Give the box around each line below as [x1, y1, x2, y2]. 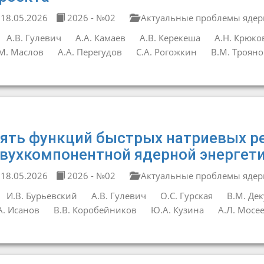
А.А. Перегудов [57, 46, 122, 58]
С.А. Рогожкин [136, 46, 197, 58]
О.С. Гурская [160, 190, 213, 202]
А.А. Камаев [75, 32, 126, 44]
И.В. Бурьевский [6, 190, 77, 202]
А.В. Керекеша [139, 32, 200, 44]
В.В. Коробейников [53, 204, 137, 216]
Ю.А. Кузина [150, 204, 204, 216]
